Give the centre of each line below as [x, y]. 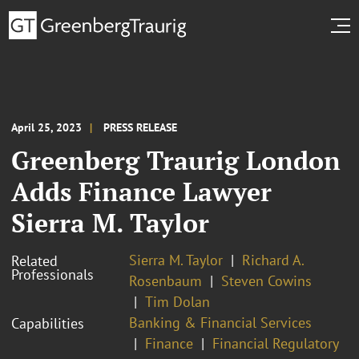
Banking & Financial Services [220, 322]
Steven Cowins [266, 280]
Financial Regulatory [275, 343]
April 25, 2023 [46, 127]
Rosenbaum [165, 280]
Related [34, 260]
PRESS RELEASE [140, 127]
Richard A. [273, 260]
